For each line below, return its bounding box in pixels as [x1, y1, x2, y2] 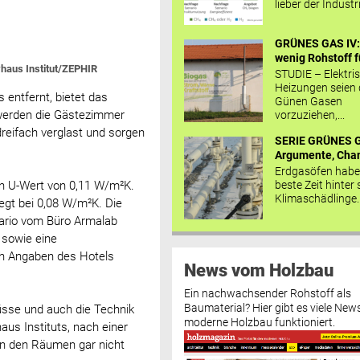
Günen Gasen [275, 94, 343, 108]
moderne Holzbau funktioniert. [183, 315, 335, 329]
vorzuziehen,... [275, 108, 346, 121]
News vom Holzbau [183, 259, 333, 280]
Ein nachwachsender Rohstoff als [183, 286, 351, 301]
